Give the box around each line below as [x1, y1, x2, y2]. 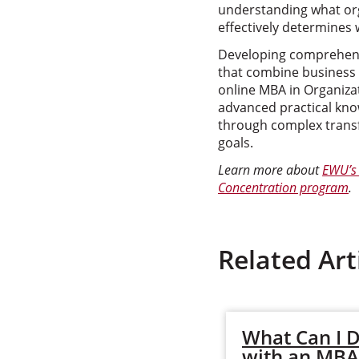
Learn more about [218, 161, 322, 179]
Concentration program [218, 179, 349, 196]
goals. [218, 134, 253, 151]
